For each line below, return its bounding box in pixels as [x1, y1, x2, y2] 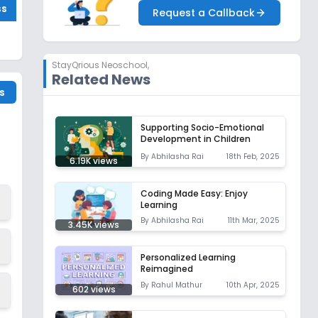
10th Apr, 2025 [226, 279, 280, 290]
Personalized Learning [141, 251, 236, 264]
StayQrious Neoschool [52, 58, 148, 71]
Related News [52, 69, 150, 89]
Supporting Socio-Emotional [141, 121, 264, 133]
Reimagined [141, 263, 193, 275]
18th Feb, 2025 [226, 151, 280, 163]
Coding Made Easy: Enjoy [141, 187, 248, 200]
